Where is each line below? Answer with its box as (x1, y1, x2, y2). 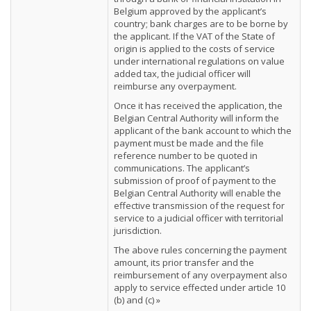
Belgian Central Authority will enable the (114, 187, 281, 199)
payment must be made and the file (114, 137, 264, 149)
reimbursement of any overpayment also (114, 269, 287, 281)
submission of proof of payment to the (114, 174, 276, 187)
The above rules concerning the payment (114, 244, 287, 256)
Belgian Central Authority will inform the (114, 112, 279, 124)
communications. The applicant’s (114, 162, 250, 174)
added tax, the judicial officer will (114, 67, 251, 80)
